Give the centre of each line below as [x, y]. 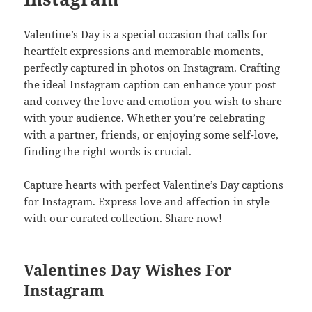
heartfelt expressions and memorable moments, [144, 50]
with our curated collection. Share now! [123, 218]
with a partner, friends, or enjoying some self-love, [151, 134]
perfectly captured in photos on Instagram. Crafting [152, 67]
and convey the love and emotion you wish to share [153, 101]
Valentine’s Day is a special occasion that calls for [146, 34]
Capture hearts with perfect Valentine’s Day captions [154, 184]
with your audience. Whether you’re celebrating [145, 117]
